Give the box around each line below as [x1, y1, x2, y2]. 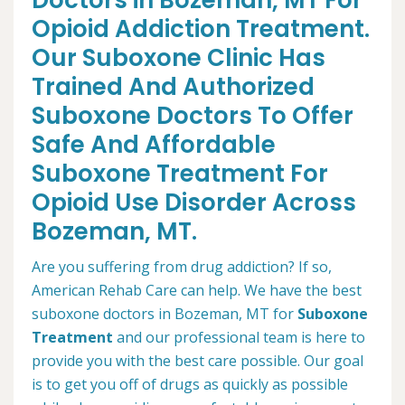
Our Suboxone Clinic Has [32, 42, 325, 74]
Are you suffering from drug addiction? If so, [32, 257, 332, 277]
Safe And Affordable [32, 128, 276, 161]
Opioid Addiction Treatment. [32, 13, 370, 45]
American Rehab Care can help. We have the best [32, 280, 362, 300]
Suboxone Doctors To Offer [32, 99, 353, 132]
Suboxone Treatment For [32, 157, 328, 190]
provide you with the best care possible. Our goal [32, 351, 363, 371]
